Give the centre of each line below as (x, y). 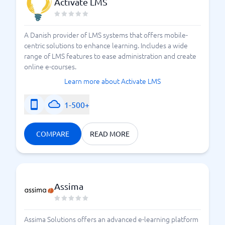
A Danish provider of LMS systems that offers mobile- (106, 35)
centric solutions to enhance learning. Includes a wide (106, 45)
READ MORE (110, 134)
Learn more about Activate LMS (113, 81)
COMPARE (53, 134)
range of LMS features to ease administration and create (110, 56)
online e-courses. (50, 66)
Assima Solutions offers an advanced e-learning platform (111, 219)
